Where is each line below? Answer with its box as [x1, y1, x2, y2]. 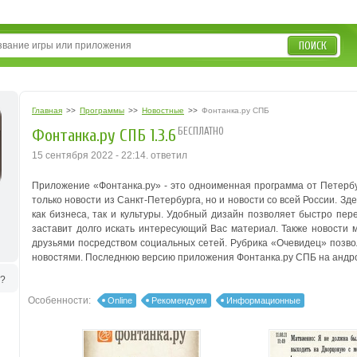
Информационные [226, 296, 300, 305]
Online [108, 296, 132, 305]
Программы [80, 106, 124, 115]
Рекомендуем [151, 296, 207, 305]
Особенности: [28, 295, 91, 306]
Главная [32, 106, 62, 115]
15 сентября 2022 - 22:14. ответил [32, 150, 187, 161]
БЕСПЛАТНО [178, 125, 224, 137]
